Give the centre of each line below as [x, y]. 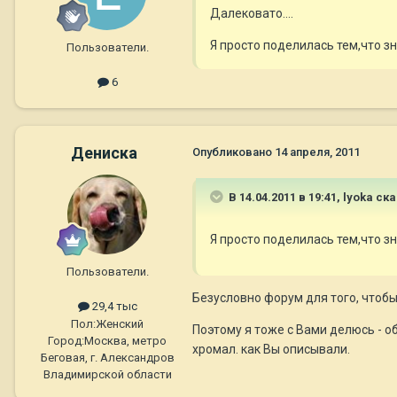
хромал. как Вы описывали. [271, 350]
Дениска [104, 153]
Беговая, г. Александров [107, 357]
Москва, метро [125, 340]
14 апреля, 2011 [317, 152]
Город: [66, 340]
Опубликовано [234, 152]
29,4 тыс [113, 307]
